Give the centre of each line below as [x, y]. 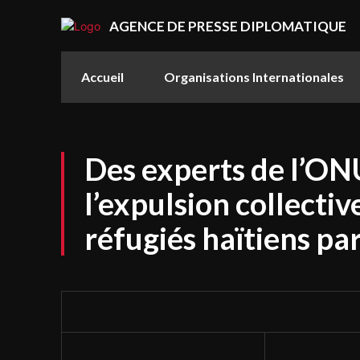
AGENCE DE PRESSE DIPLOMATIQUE [228, 26]
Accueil [102, 77]
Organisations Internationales [254, 77]
